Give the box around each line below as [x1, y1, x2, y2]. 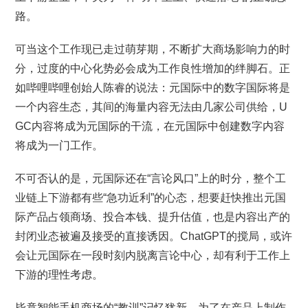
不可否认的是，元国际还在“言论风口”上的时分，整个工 [15, 173, 287, 184]
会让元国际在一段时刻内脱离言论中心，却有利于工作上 [15, 250, 291, 261]
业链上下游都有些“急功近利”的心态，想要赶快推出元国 [15, 192, 287, 203]
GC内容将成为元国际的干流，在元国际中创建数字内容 [15, 120, 285, 132]
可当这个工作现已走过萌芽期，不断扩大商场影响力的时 [15, 43, 291, 55]
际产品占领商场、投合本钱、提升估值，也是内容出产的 [15, 211, 291, 223]
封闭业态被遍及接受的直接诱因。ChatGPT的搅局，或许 [15, 230, 293, 242]
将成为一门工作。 [15, 140, 104, 151]
